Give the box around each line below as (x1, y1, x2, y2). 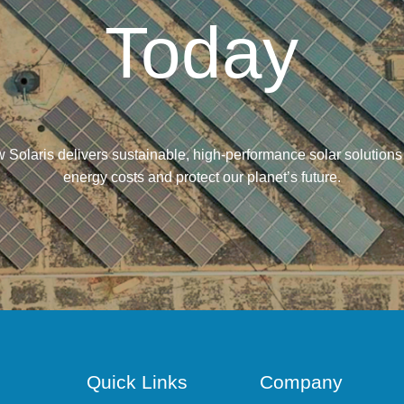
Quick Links (87, 371, 188, 392)
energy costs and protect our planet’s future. (62, 169, 341, 185)
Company (260, 371, 343, 392)
